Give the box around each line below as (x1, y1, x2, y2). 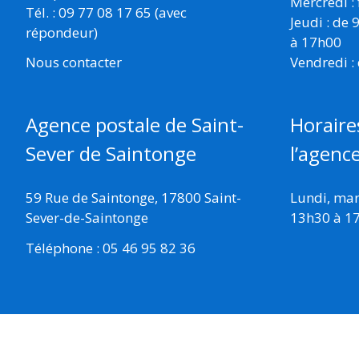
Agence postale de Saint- (26, 111, 244, 138)
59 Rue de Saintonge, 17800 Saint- (26, 188, 241, 207)
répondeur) (26, 22, 98, 42)
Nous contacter (26, 53, 122, 72)
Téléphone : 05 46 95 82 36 (26, 238, 196, 257)
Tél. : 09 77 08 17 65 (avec (26, 2, 187, 22)
